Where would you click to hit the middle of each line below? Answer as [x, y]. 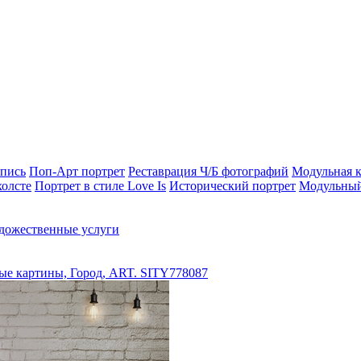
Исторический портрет [232, 186]
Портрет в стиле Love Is [100, 186]
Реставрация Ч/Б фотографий [208, 171]
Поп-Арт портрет [77, 171]
